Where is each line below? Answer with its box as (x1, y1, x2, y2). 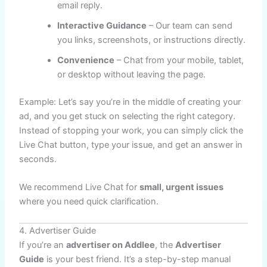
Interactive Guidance (57, 20, 147, 31)
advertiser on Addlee (66, 239, 156, 250)
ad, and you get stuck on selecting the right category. (19, 110, 236, 122)
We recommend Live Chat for (19, 182, 140, 193)
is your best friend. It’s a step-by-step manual (44, 253, 231, 265)
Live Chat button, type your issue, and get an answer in (19, 139, 243, 150)
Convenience (57, 54, 115, 66)
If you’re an (19, 239, 67, 250)
